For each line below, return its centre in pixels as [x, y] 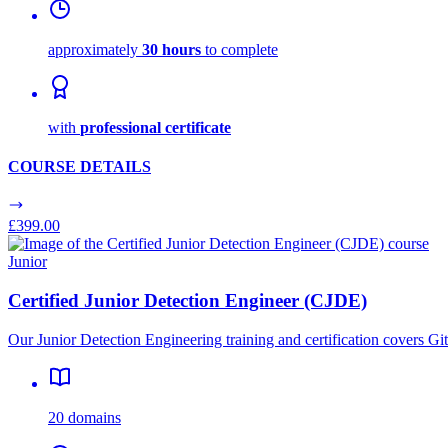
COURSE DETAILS [79, 167]
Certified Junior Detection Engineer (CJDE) [187, 301]
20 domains [84, 417]
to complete [239, 49]
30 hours [171, 49]
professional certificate [155, 127]
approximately [95, 49]
